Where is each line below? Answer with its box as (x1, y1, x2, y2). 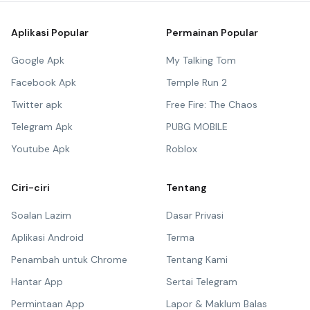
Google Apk (11, 54, 64, 66)
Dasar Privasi (166, 209, 224, 221)
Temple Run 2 (166, 76, 227, 89)
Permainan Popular (166, 26, 258, 39)
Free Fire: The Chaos (166, 98, 257, 111)
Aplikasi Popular (11, 26, 89, 39)
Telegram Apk (11, 120, 73, 133)
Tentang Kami (166, 253, 228, 266)
